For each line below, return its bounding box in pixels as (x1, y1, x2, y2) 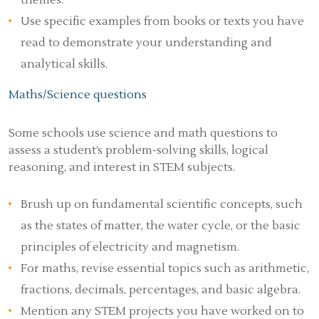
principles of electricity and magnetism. (21, 240, 239, 254)
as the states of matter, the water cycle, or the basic (21, 219, 300, 233)
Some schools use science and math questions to (9, 126, 278, 140)
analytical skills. (21, 57, 108, 71)
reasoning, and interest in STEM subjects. (9, 160, 235, 174)
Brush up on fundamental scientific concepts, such (21, 197, 303, 211)
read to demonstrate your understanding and (21, 36, 272, 50)
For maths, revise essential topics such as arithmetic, (21, 261, 309, 276)
